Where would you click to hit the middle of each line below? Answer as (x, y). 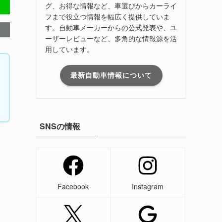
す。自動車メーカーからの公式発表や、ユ (111, 27)
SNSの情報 (60, 126)
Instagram (148, 186)
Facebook (73, 186)
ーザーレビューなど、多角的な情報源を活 (111, 38)
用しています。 (69, 49)
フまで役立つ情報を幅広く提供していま (108, 16)
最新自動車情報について (111, 75)
